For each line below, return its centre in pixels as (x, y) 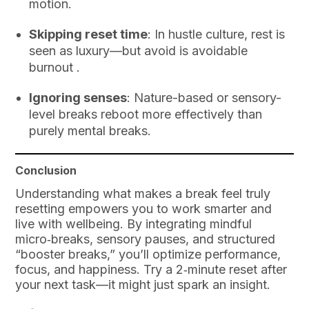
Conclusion (46, 170)
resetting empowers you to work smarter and (144, 209)
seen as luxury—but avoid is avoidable (139, 50)
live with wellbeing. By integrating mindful (134, 224)
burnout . (55, 67)
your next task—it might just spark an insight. (143, 285)
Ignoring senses (78, 97)
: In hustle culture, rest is (217, 34)
